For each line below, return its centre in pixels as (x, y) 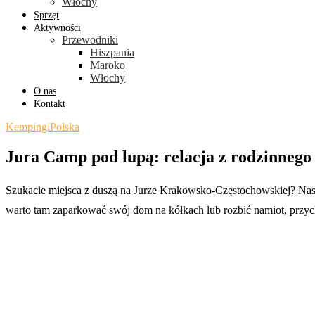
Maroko (108, 65)
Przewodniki (90, 40)
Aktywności (57, 28)
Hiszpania (112, 52)
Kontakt (50, 104)
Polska (65, 127)
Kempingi (28, 127)
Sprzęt (46, 15)
